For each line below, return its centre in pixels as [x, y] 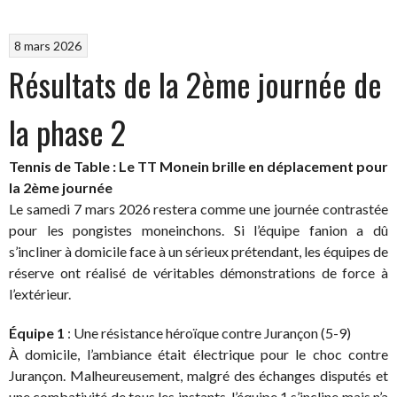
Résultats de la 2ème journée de [195, 83]
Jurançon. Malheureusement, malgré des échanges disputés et [198, 375]
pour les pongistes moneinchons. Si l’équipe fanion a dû [198, 230]
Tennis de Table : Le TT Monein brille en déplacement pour [198, 166]
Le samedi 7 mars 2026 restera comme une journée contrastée [198, 208]
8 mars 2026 [48, 45]
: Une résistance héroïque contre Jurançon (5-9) [208, 332]
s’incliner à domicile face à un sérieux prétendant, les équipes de [198, 251]
